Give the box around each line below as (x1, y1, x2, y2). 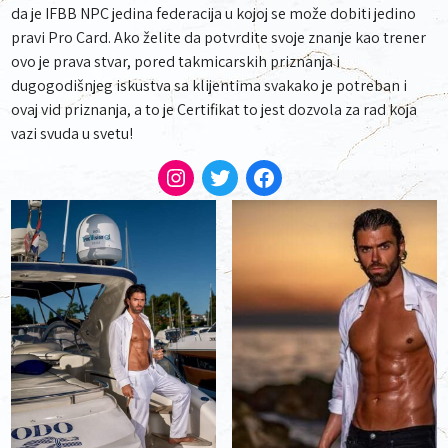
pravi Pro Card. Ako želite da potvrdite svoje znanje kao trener (11, 27, 427, 48)
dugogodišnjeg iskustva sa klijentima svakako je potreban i (11, 75, 408, 96)
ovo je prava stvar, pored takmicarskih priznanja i (11, 51, 341, 72)
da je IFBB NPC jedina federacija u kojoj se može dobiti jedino (11, 3, 417, 24)
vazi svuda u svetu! (11, 123, 134, 144)
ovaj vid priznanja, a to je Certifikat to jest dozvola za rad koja (11, 99, 418, 120)
